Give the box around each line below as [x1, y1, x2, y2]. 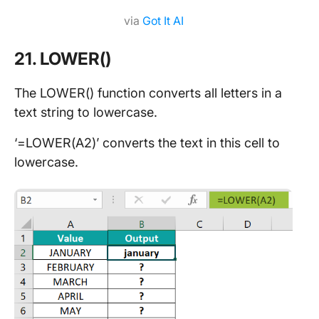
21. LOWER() [14, 48, 111, 69]
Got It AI [142, 13, 184, 28]
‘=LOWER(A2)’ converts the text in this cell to [14, 135, 280, 150]
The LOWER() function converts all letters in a [14, 85, 282, 100]
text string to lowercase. [14, 104, 157, 120]
